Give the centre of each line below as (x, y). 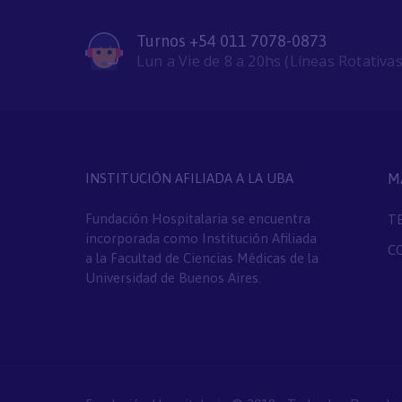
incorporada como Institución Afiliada (201, 238)
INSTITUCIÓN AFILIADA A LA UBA (189, 178)
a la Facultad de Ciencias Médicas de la (201, 258)
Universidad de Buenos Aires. (173, 277)
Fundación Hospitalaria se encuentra (197, 218)
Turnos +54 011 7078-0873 (232, 41)
